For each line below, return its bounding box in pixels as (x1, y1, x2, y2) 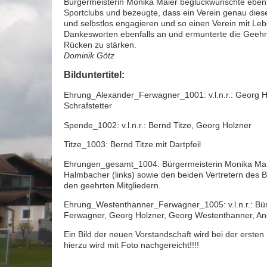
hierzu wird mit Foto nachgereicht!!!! (64, 240, 199, 250)
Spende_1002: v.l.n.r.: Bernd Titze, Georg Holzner (64, 120, 252, 130)
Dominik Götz (64, 50, 114, 60)
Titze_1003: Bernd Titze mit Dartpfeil (64, 139, 201, 150)
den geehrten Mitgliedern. (64, 180, 161, 190)
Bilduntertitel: (64, 69, 125, 80)
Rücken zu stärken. (64, 39, 136, 49)
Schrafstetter (64, 101, 112, 111)
